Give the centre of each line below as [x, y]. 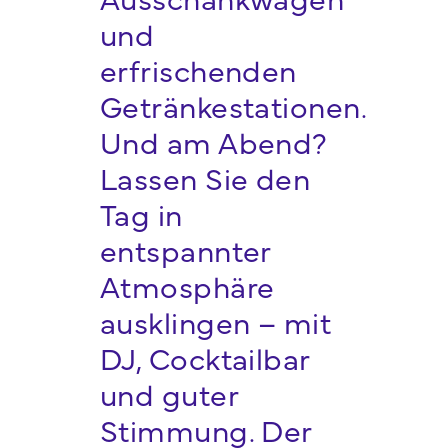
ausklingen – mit [215, 321]
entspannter [185, 249]
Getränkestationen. [233, 105]
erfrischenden [198, 69]
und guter [169, 393]
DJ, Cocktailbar [204, 357]
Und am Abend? [213, 141]
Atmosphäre [187, 285]
